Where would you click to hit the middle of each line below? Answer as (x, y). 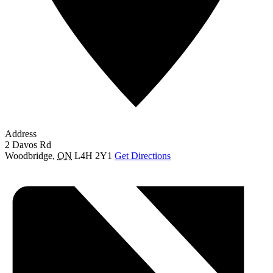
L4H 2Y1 (93, 155)
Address (21, 133)
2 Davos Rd (28, 144)
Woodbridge (29, 155)
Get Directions (143, 155)
